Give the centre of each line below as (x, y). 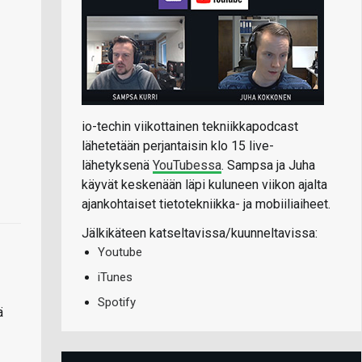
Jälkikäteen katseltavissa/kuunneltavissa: (200, 233)
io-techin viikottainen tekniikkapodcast (190, 126)
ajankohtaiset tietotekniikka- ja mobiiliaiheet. (206, 204)
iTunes (115, 277)
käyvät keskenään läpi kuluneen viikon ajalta (204, 184)
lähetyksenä (117, 165)
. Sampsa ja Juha (268, 165)
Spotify (117, 302)
